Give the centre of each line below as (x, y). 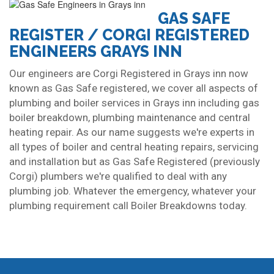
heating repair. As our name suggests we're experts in (132, 132)
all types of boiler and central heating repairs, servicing (134, 147)
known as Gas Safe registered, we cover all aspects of (134, 88)
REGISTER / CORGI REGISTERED (129, 35)
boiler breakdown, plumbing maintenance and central (130, 118)
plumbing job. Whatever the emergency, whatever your (133, 191)
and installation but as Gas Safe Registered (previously (135, 162)
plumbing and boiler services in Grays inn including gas (134, 103)
